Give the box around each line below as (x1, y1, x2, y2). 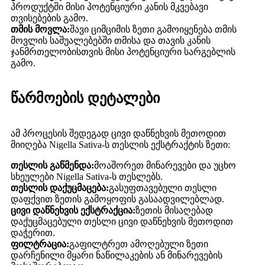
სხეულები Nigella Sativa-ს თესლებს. (11, 172, 163, 182)
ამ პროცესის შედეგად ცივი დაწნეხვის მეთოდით (11, 128, 226, 139)
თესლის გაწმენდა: (11, 160, 94, 171)
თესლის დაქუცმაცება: (11, 183, 109, 193)
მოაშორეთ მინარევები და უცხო (94, 160, 236, 171)
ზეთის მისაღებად (135, 205, 213, 216)
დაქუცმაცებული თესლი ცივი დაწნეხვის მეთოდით (11, 216, 233, 227)
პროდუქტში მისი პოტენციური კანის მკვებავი (11, 2, 208, 12)
